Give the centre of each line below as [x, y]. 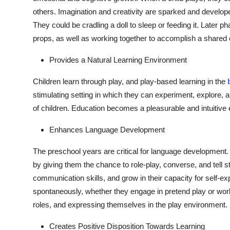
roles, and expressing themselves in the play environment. [130, 205]
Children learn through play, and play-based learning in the [130, 82]
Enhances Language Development [107, 130]
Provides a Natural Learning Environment [118, 60]
